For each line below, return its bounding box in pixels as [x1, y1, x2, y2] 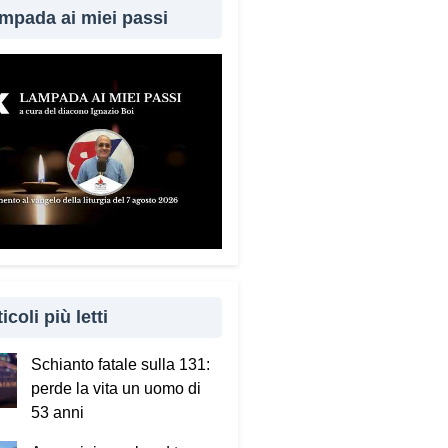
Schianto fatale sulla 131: [31, 355, 211, 373]
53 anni [31, 403, 85, 421]
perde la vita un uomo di [31, 379, 202, 397]
